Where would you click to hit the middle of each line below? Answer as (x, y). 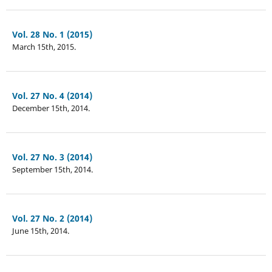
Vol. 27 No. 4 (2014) (52, 95)
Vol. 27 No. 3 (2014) (52, 157)
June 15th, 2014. (40, 230)
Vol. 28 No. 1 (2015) (52, 34)
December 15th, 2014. (51, 108)
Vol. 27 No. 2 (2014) (52, 218)
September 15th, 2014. (52, 169)
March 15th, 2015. (44, 46)
